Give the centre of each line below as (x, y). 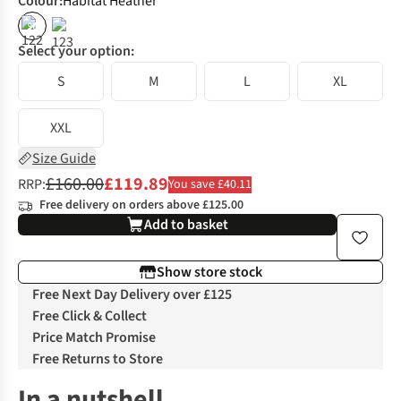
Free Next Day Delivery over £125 (132, 295)
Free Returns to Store (98, 359)
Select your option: (76, 51)
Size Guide (64, 159)
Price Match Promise (94, 338)
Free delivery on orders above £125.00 (141, 205)
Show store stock (209, 273)
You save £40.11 (210, 184)
